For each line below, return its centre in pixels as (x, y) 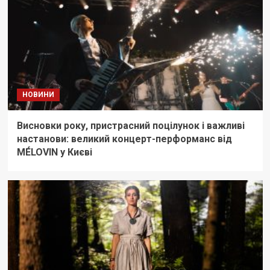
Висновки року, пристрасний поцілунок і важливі (130, 126)
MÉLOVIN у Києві (54, 152)
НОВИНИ (38, 95)
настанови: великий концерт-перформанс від (124, 139)
